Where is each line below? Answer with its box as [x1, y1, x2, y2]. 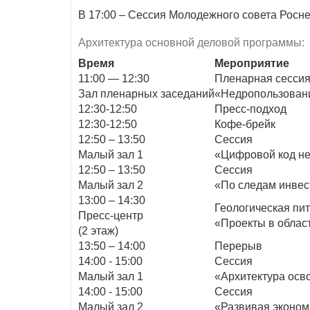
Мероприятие [215, 57, 289, 69]
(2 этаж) [78, 225, 118, 237]
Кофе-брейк [215, 118, 275, 130]
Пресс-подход [215, 103, 286, 115]
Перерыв [215, 240, 262, 252]
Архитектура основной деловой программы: [78, 37, 304, 48]
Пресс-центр [78, 210, 143, 221]
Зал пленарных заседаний [78, 88, 215, 100]
